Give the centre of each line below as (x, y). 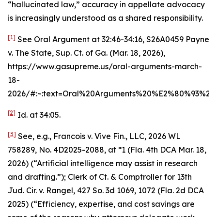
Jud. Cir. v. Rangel (40, 190)
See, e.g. (33, 136)
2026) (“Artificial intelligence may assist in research (103, 163)
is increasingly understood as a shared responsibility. (105, 18)
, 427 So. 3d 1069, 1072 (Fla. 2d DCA (139, 190)
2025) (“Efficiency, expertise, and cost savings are (101, 204)
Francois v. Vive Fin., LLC (99, 136)
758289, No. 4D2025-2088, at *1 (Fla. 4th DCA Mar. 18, (107, 150)
